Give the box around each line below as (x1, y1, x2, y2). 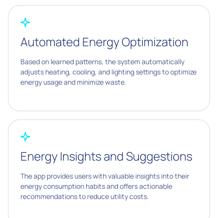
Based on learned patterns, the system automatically (20, 56, 184, 66)
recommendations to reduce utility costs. (20, 191, 149, 201)
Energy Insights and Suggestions (20, 147, 192, 164)
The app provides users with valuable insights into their (20, 171, 189, 181)
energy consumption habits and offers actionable (20, 181, 172, 191)
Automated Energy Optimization (20, 33, 188, 50)
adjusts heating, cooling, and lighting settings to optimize (20, 67, 197, 76)
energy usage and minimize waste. (20, 77, 127, 87)
